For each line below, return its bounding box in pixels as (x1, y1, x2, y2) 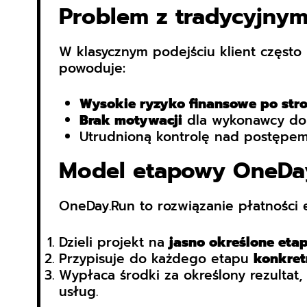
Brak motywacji (79, 110, 182, 131)
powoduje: (58, 58, 125, 78)
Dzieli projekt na (58, 232, 169, 252)
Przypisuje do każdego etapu (58, 248, 254, 269)
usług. (58, 281, 98, 302)
